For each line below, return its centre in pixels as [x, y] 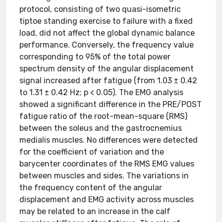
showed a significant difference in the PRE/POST [111, 104]
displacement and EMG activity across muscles [107, 199]
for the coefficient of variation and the [92, 152]
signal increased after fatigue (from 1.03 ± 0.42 [109, 81]
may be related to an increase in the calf [95, 211]
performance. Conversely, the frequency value [107, 45]
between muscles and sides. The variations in [104, 176]
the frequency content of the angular [91, 188]
